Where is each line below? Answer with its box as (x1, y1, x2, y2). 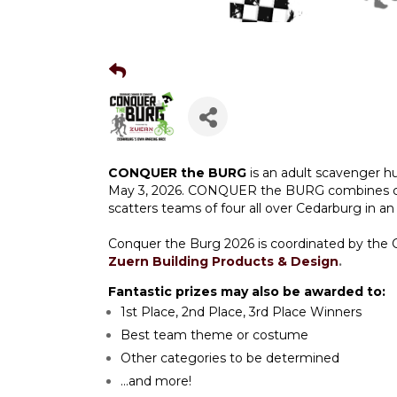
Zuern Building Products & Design (108, 253, 339, 270)
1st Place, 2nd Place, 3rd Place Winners (121, 304, 362, 321)
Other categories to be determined (121, 350, 339, 367)
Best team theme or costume (121, 327, 308, 344)
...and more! (121, 373, 191, 390)
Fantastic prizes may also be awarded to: (108, 284, 385, 300)
